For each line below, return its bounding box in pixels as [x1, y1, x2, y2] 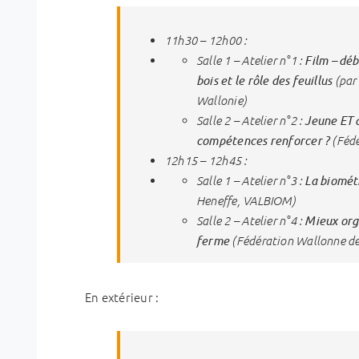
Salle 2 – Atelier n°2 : [196, 112, 305, 127]
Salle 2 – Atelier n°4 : [196, 212, 305, 228]
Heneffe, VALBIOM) [196, 192, 296, 208]
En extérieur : [85, 288, 159, 305]
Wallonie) [196, 92, 248, 107]
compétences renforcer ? [196, 131, 330, 148]
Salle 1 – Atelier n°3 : [196, 172, 305, 188]
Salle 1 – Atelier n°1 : [196, 52, 305, 67]
